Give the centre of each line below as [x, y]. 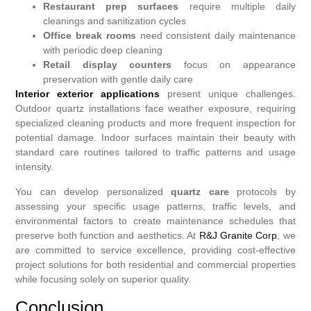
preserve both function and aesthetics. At [107, 235]
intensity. [35, 167]
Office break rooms [90, 36]
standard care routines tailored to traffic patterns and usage [155, 152]
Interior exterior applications [88, 94]
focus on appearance [234, 65]
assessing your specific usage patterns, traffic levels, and [155, 206]
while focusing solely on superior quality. [103, 279]
